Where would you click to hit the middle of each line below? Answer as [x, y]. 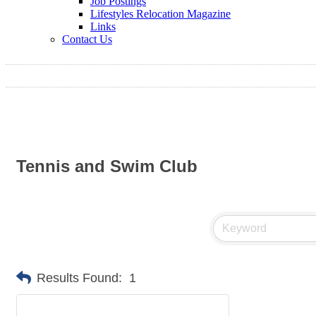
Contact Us [87, 39]
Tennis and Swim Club [107, 166]
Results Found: [79, 278]
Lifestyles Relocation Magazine [160, 14]
